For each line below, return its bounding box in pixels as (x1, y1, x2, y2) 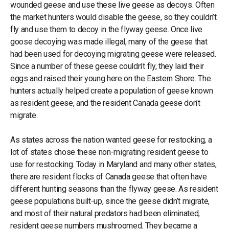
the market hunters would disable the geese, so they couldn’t (10, 12, 217, 22)
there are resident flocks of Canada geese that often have (10, 171, 207, 181)
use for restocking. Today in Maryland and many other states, (10, 159, 217, 169)
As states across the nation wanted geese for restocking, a (10, 134, 212, 145)
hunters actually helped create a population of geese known (10, 85, 213, 96)
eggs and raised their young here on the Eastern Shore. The (10, 73, 211, 83)
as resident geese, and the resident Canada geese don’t (10, 98, 200, 108)
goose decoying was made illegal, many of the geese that (10, 36, 208, 47)
